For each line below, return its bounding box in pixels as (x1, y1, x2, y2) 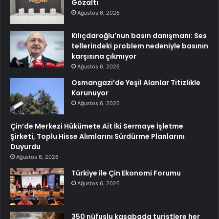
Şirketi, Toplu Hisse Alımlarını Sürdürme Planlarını (10, 131, 185, 142)
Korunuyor (71, 88, 109, 98)
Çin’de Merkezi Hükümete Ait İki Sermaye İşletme (10, 121, 183, 131)
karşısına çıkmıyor (71, 51, 136, 62)
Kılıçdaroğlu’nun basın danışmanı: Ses (71, 31, 207, 41)
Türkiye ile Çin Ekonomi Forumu (71, 168, 181, 178)
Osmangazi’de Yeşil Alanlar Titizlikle (71, 78, 200, 88)
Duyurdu (10, 142, 41, 152)
